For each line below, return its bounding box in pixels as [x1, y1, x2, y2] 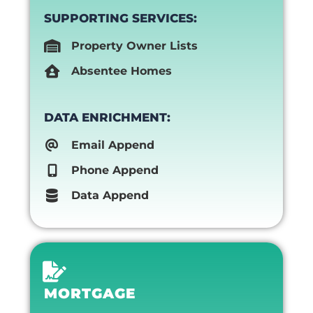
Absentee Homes [71, 64, 172, 78]
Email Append [71, 138, 154, 152]
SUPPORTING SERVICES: [43, 10, 197, 25]
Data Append [71, 189, 149, 202]
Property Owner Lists [71, 38, 198, 52]
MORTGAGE [43, 284, 136, 302]
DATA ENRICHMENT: [43, 110, 170, 124]
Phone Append [71, 163, 159, 177]
